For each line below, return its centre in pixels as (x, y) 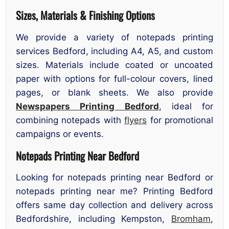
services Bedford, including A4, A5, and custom (114, 51)
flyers (136, 120)
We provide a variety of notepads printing (114, 37)
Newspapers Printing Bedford (87, 106)
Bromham (191, 219)
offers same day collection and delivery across (114, 205)
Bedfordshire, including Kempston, (94, 219)
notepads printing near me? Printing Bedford (114, 191)
